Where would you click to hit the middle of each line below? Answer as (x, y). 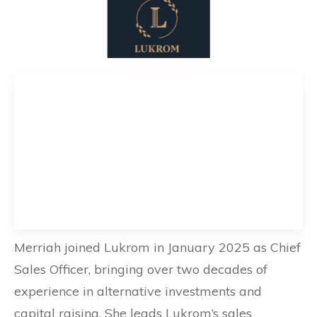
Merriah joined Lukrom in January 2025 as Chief (157, 248)
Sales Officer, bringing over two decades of (141, 270)
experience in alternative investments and (138, 292)
